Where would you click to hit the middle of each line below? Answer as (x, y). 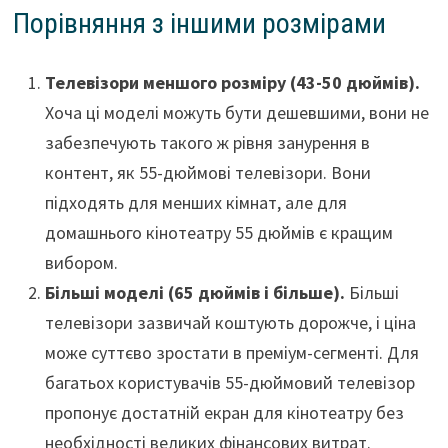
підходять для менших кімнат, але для (195, 203)
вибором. (81, 263)
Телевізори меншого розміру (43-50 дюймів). (232, 83)
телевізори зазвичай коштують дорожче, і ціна (230, 323)
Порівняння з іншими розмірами (199, 24)
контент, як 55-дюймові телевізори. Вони (207, 173)
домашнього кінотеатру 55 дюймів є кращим (218, 233)
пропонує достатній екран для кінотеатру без (224, 413)
